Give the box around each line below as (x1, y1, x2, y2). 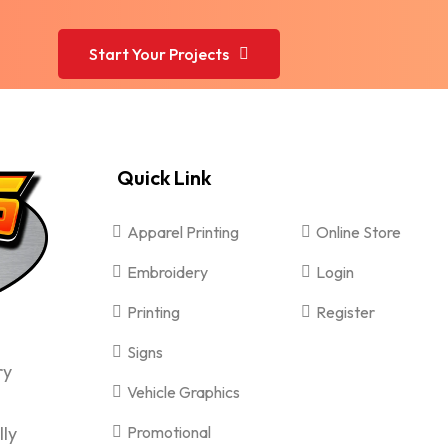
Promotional (127, 422, 212, 442)
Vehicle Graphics (127, 382, 241, 402)
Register (316, 302, 376, 322)
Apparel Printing (127, 222, 240, 242)
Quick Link (117, 165, 212, 190)
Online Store (316, 222, 402, 242)
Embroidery (127, 262, 209, 282)
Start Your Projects (89, 44, 230, 64)
